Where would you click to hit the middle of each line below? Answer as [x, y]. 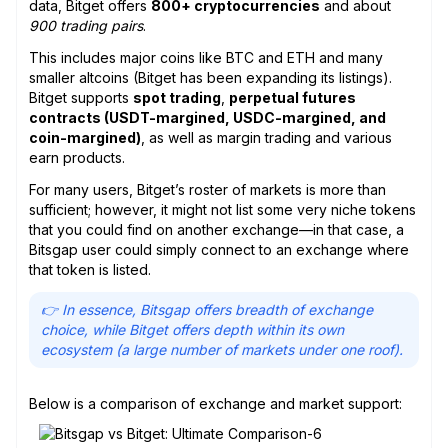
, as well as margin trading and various [266, 137]
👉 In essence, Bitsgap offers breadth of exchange [207, 309]
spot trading [177, 97]
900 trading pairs [86, 25]
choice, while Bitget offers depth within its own [192, 329]
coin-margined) [85, 137]
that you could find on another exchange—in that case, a [216, 229]
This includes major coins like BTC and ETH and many [206, 57]
